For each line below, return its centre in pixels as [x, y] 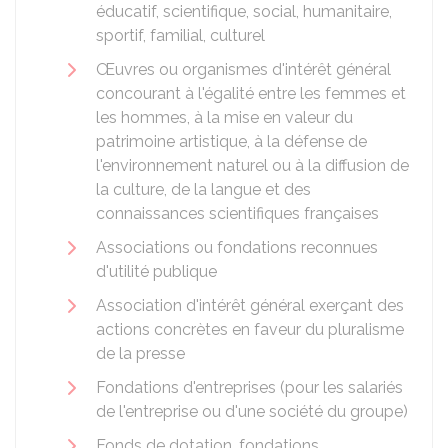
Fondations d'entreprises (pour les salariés [249, 387]
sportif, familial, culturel [180, 35]
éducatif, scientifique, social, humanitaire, [244, 11]
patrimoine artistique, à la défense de [231, 141]
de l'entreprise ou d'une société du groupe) [252, 411]
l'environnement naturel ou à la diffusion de [252, 165]
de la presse [140, 353]
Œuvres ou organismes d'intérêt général [243, 69]
